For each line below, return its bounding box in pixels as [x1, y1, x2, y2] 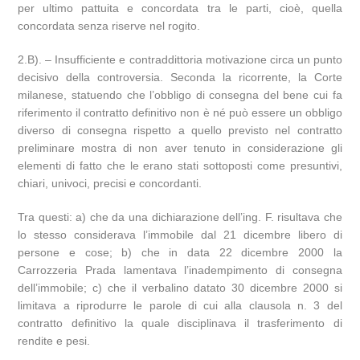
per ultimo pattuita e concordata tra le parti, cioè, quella [18, 2, 342, 14]
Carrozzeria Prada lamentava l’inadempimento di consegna [18, 264, 342, 276]
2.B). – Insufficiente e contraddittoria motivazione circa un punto [18, 53, 342, 66]
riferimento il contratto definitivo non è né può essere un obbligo [18, 106, 342, 119]
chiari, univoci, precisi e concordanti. [18, 177, 202, 190]
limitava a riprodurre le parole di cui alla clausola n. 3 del [18, 299, 342, 312]
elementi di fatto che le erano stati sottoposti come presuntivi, [18, 159, 342, 172]
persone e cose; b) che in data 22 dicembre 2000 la [18, 246, 342, 259]
